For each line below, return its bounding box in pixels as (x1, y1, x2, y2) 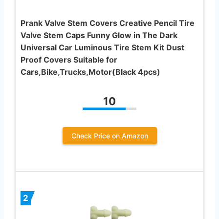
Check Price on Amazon (71, 131, 148, 140)
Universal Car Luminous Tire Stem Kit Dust (21, 42, 184, 52)
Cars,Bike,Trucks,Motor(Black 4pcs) (21, 66, 160, 77)
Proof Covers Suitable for (21, 54, 117, 65)
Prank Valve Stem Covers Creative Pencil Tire (21, 18, 195, 28)
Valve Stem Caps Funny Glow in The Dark (21, 30, 177, 40)
